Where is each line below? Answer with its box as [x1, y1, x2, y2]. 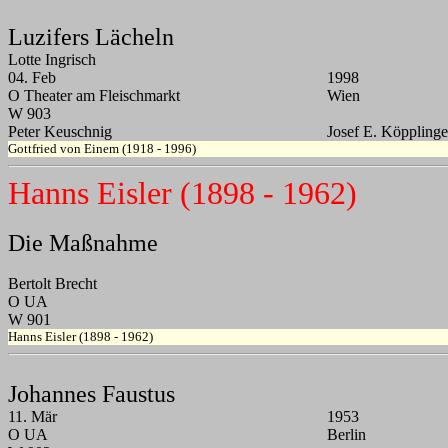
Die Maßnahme [8, 230, 158, 257]
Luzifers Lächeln [8, 24, 174, 51]
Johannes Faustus [8, 381, 175, 408]
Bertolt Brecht [8, 275, 97, 293]
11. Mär [8, 408, 57, 426]
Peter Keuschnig [8, 123, 112, 141]
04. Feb [8, 69, 56, 87]
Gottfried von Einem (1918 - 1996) [8, 141, 196, 157]
